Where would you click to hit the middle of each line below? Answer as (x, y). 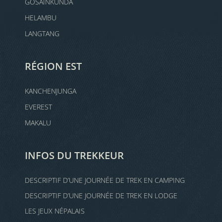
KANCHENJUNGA (51, 91)
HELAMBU (41, 18)
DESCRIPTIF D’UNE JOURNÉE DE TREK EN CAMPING (105, 180)
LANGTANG (42, 33)
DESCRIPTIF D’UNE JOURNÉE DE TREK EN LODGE (101, 195)
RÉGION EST (53, 66)
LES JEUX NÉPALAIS (55, 211)
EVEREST (38, 107)
